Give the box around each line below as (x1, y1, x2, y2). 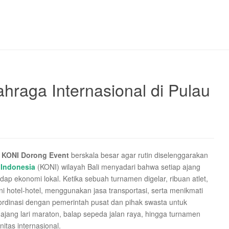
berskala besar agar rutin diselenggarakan (69, 150, 208, 160)
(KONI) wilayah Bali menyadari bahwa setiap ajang (35, 162, 200, 172)
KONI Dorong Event (2, 150, 69, 160)
